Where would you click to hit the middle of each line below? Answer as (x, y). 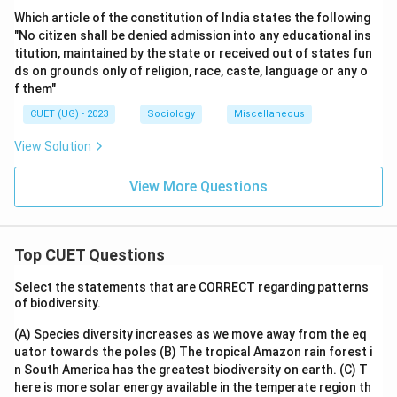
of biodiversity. (59, 303)
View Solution (53, 146)
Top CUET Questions (90, 255)
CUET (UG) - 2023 (69, 114)
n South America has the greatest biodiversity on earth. (177, 370)
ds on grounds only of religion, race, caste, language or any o (191, 71)
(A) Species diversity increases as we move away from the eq (191, 334)
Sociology (171, 114)
